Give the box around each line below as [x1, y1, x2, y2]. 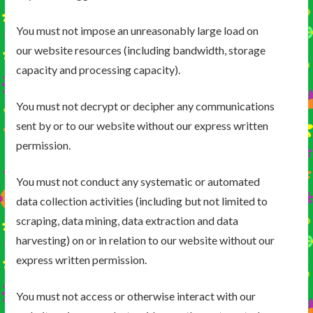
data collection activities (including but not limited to [15, 194, 268, 208]
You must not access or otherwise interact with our [15, 289, 256, 303]
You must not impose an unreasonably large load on [15, 24, 259, 38]
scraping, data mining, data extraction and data [15, 214, 238, 228]
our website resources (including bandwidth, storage [15, 43, 265, 57]
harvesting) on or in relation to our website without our [15, 233, 275, 247]
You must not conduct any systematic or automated [15, 175, 260, 189]
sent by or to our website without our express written [15, 119, 268, 133]
